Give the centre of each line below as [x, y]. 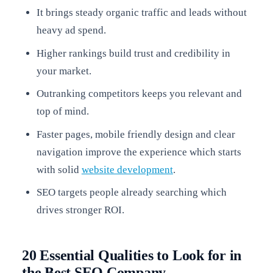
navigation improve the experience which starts [139, 152]
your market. [64, 71]
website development [127, 169]
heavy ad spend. [71, 30]
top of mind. [62, 112]
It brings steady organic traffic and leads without [141, 13]
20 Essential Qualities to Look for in [132, 255]
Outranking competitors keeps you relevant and [139, 94]
